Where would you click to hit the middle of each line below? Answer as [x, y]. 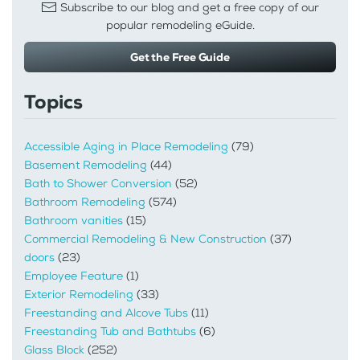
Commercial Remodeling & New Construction [145, 239]
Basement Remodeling [86, 166]
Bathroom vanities [74, 221]
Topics [53, 102]
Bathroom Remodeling [85, 202]
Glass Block [54, 350]
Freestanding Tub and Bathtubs [110, 332]
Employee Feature [74, 276]
